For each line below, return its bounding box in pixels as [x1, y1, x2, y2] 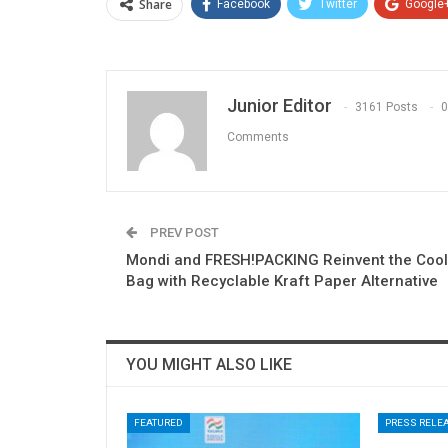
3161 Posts [355, 100, 418, 115]
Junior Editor [227, 94, 332, 116]
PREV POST [147, 224, 219, 240]
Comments [227, 130, 289, 145]
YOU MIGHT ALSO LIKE [126, 354, 292, 374]
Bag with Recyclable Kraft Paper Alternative [126, 271, 438, 290]
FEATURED [134, 416, 183, 428]
